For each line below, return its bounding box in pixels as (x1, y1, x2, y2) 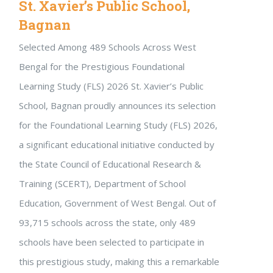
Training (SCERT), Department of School (19, 177, 186, 190)
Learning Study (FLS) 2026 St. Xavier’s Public (19, 80, 204, 92)
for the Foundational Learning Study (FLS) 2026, (19, 119, 218, 131)
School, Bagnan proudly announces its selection (19, 99, 216, 112)
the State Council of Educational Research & (19, 158, 201, 170)
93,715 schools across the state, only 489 (19, 216, 196, 229)
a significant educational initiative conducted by (19, 138, 214, 151)
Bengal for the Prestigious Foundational (19, 60, 185, 73)
